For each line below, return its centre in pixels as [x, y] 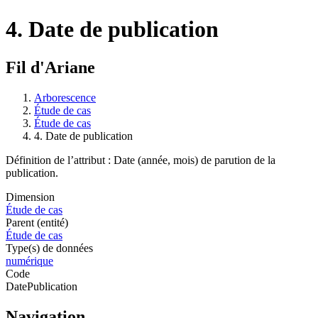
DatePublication [42, 286]
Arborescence [65, 97]
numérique [29, 261]
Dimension [30, 197]
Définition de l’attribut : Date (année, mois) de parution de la [141, 160]
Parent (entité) [37, 222]
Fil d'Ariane [50, 67]
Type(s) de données [49, 248]
